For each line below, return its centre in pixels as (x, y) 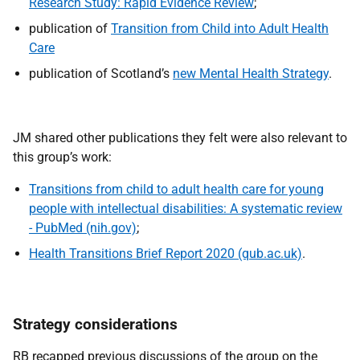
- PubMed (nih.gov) (83, 228)
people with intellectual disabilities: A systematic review (186, 209)
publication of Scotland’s (101, 74)
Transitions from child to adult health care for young (176, 189)
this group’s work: (62, 157)
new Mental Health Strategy (251, 74)
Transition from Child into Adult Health (220, 29)
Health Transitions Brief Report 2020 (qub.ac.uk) (166, 254)
